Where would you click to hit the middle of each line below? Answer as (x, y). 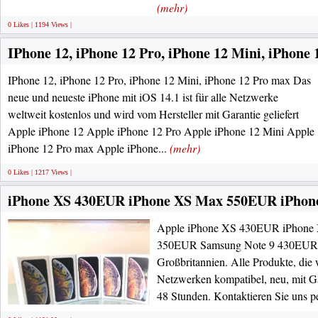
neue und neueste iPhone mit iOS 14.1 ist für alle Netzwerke (143, 97)
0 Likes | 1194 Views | (40, 24)
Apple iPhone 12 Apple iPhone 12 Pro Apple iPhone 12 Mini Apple (161, 131)
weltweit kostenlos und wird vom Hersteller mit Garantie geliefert (153, 114)
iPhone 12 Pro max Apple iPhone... (89, 148)
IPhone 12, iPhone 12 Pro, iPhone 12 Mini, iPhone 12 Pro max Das (159, 80)
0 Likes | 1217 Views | (40, 172)
